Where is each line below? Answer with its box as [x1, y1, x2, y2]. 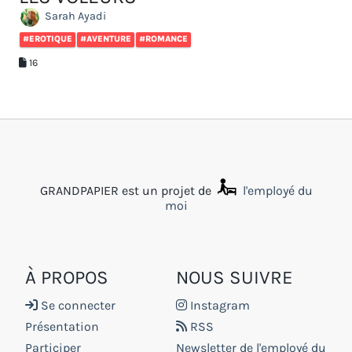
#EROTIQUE [23, 34, 72, 45]
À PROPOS [25, 266, 108, 288]
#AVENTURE [80, 34, 131, 45]
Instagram [187, 298, 250, 313]
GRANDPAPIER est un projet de [39, 183, 214, 198]
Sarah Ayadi [42, 9, 106, 24]
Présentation [25, 319, 99, 334]
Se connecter [38, 298, 115, 313]
